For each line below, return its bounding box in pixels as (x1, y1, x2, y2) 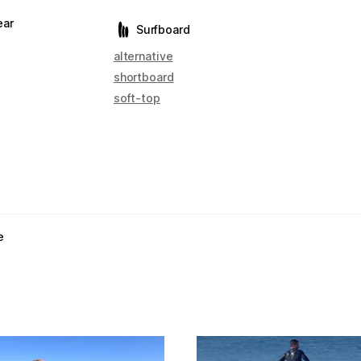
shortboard (113, 70, 174, 84)
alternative (113, 49, 173, 63)
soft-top (113, 91, 160, 105)
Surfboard (135, 23, 190, 36)
